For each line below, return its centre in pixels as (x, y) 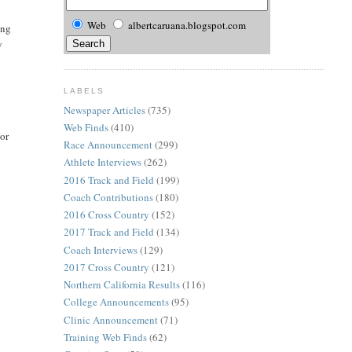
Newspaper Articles (104, 110)
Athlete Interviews (102, 162)
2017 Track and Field (108, 232)
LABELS (84, 90)
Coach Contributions (108, 197)
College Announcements (116, 302)
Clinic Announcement (110, 319)
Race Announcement (108, 145)
